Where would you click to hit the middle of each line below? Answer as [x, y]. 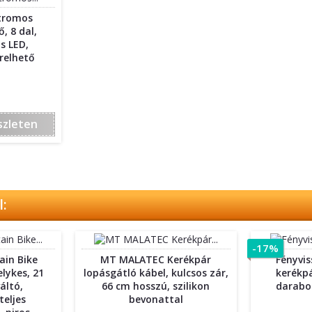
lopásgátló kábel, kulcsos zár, [156, 272]
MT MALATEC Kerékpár [156, 259]
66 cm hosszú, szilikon [156, 286]
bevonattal [156, 299]
